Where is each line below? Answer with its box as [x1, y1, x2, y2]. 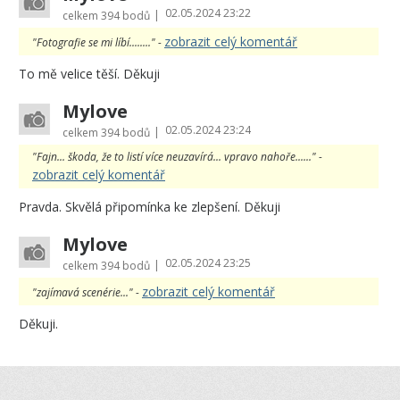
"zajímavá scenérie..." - [32, 284, 142, 300]
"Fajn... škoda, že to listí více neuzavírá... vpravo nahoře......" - [32, 148, 322, 164]
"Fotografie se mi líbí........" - [32, 34, 164, 50]
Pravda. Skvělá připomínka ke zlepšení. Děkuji [19, 197, 280, 215]
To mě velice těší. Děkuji [19, 64, 160, 82]
